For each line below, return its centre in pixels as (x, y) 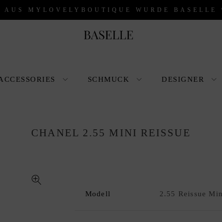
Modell (98, 194)
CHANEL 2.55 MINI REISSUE (111, 133)
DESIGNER (183, 79)
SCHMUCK (108, 79)
